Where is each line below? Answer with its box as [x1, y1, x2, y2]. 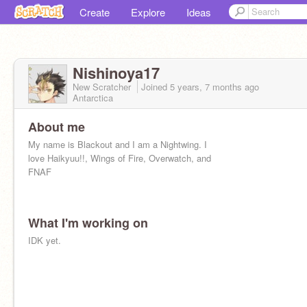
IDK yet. [28, 234, 61, 247]
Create [79, 5, 110, 19]
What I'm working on [28, 214, 148, 232]
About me [28, 118, 85, 136]
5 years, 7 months [170, 80, 242, 93]
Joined [141, 80, 170, 93]
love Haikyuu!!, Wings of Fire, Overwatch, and [28, 151, 211, 164]
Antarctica [73, 91, 113, 104]
